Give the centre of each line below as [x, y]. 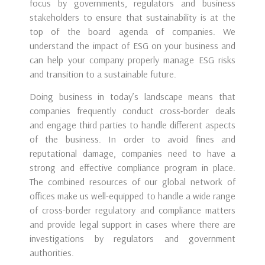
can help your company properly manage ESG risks [132, 60]
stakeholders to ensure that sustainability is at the [132, 17]
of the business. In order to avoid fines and [132, 139]
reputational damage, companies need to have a [132, 153]
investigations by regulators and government [132, 239]
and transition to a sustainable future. [103, 74]
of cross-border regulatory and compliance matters [132, 210]
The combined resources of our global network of [132, 182]
